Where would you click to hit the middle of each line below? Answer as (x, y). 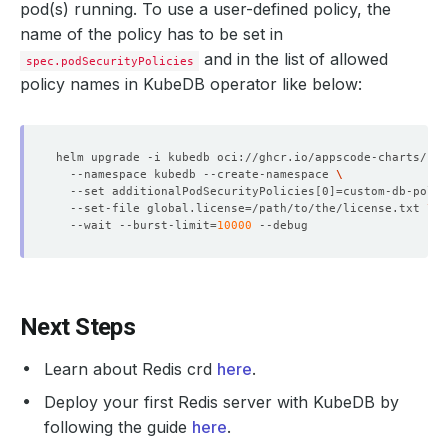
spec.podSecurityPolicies (109, 61)
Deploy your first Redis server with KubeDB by (221, 402)
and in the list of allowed (294, 59)
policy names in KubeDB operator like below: (191, 84)
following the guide (118, 427)
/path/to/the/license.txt (339, 208)
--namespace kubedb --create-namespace (196, 174)
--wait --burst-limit (133, 225)
